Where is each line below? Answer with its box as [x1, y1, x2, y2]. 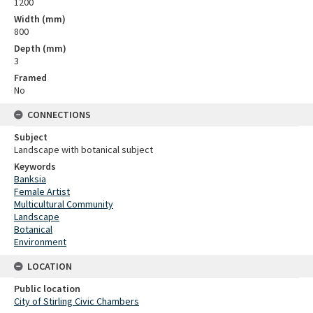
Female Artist [14, 185, 70, 198]
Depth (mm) [14, 42, 66, 54]
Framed [14, 71, 47, 84]
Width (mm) [14, 13, 66, 25]
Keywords [14, 160, 56, 173]
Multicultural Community [14, 198, 113, 210]
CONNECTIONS [27, 108, 91, 121]
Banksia [14, 173, 46, 185]
